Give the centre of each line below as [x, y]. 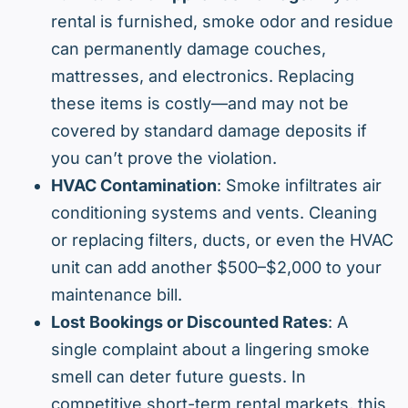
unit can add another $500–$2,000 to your [216, 268]
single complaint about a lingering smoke [210, 350]
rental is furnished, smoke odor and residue [222, 22]
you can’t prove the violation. [164, 158]
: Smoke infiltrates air [299, 186]
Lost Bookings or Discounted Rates [189, 322]
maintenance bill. [117, 295]
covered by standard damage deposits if [209, 131]
